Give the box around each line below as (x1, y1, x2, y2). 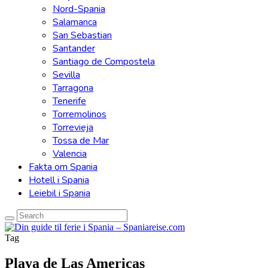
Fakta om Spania (29, 160, 98, 173)
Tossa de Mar (53, 134, 109, 147)
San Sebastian (53, 29, 112, 42)
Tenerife (53, 95, 86, 108)
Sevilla (53, 68, 80, 81)
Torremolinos (53, 108, 106, 121)
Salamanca (53, 16, 97, 29)
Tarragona (53, 81, 93, 95)
